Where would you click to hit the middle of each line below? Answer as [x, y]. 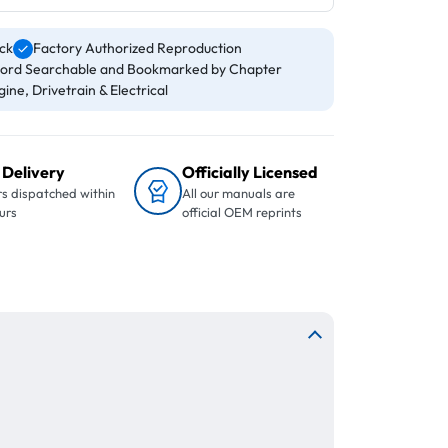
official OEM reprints [242, 212]
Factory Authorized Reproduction [137, 48]
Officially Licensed [250, 172]
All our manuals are [239, 193]
